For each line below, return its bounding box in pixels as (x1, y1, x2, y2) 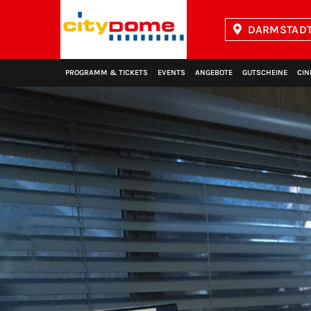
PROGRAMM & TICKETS (65, 68, 148, 77)
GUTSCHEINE (242, 68, 287, 77)
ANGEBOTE (195, 68, 233, 77)
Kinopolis (60, 59, 110, 72)
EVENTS (158, 68, 185, 77)
